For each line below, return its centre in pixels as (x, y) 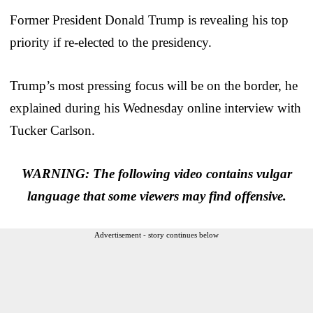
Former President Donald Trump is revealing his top (149, 20)
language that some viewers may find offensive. (156, 196)
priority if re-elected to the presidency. (111, 42)
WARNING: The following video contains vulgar (156, 173)
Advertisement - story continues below (156, 234)
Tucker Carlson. (52, 130)
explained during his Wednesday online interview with (155, 108)
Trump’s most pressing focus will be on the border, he (154, 85)
